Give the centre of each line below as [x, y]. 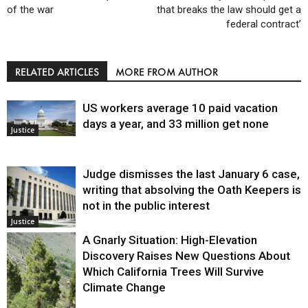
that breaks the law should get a [229, 9]
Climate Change [124, 287]
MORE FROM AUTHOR [167, 71]
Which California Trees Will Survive [173, 271]
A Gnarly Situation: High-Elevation [170, 240]
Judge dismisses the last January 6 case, [191, 174]
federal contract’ [264, 24]
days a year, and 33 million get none [176, 123]
